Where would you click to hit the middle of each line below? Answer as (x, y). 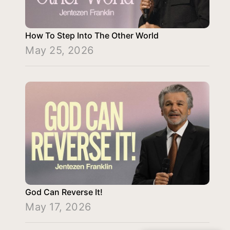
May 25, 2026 (60, 50)
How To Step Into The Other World (92, 35)
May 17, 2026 (58, 207)
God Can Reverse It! (64, 192)
